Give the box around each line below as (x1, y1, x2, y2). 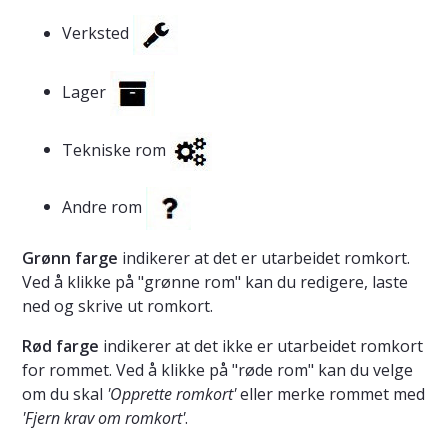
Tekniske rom (62, 138, 170, 161)
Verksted (62, 21, 133, 44)
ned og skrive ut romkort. (22, 294, 213, 317)
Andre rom (62, 195, 146, 218)
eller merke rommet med (236, 382, 425, 405)
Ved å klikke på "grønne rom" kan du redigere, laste (22, 270, 408, 293)
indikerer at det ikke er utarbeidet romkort (99, 334, 423, 357)
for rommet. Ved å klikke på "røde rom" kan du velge (22, 358, 413, 381)
